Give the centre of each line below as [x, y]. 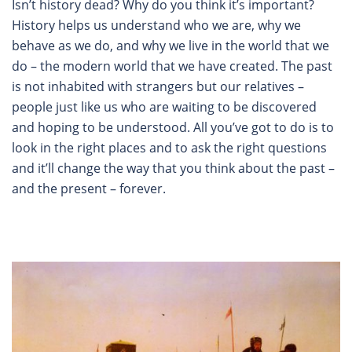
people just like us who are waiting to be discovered [164, 106]
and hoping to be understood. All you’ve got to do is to [173, 127]
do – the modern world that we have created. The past [172, 66]
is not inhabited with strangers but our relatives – [158, 86]
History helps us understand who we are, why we [156, 25]
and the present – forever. [89, 188]
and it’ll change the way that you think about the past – [173, 168]
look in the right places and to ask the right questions [169, 147]
